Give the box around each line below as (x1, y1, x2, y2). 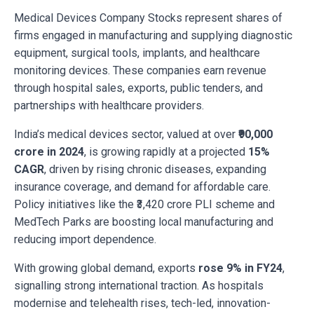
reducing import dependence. (14, 233, 156, 247)
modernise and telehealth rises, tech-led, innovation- (14, 296, 271, 310)
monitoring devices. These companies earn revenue (14, 64, 266, 78)
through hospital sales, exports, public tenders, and (14, 81, 263, 95)
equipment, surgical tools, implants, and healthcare (14, 46, 260, 60)
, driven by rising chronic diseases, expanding (44, 163, 266, 177)
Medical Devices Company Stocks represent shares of (14, 11, 282, 25)
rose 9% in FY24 (198, 261, 282, 275)
